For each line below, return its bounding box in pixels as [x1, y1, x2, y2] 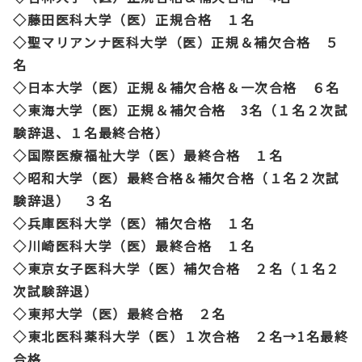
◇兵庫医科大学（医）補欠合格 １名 [13, 213, 255, 233]
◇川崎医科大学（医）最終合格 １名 [13, 235, 255, 255]
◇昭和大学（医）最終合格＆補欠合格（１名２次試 [13, 167, 340, 187]
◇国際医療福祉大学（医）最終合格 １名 [13, 145, 284, 165]
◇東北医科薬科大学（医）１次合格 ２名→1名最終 [13, 326, 349, 346]
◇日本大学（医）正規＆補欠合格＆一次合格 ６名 [13, 77, 340, 97]
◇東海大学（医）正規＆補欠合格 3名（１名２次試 [13, 99, 349, 120]
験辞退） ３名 [13, 190, 113, 210]
